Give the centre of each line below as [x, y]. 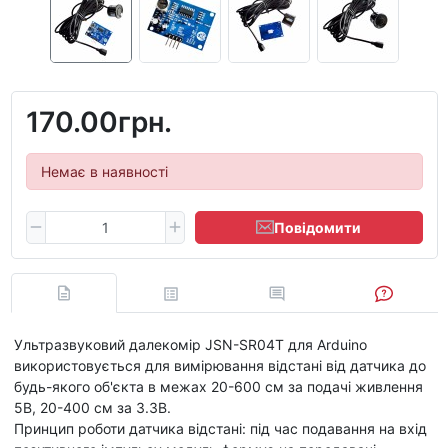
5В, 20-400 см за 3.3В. [92, 407]
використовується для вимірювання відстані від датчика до [220, 365]
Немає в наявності [104, 171]
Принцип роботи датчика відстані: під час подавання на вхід [220, 428]
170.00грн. [98, 121]
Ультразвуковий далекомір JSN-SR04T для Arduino [190, 344]
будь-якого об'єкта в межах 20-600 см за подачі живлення [218, 386]
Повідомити [318, 227]
